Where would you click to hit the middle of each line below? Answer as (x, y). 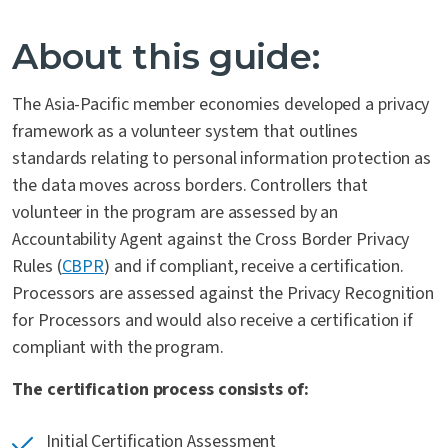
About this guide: (166, 56)
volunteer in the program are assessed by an (175, 212)
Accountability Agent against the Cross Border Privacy (211, 239)
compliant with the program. (118, 347)
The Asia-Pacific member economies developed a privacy (221, 104)
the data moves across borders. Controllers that (190, 185)
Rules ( (37, 266)
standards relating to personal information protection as (222, 158)
